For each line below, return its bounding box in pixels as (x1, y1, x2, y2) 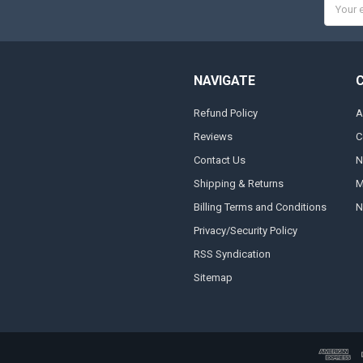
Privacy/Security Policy (193, 224, 297, 237)
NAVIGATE (193, 73, 255, 89)
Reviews (193, 130, 233, 143)
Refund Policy (193, 106, 258, 119)
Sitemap (193, 271, 233, 284)
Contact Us (193, 153, 246, 166)
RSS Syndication (193, 247, 271, 260)
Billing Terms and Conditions (193, 200, 327, 213)
